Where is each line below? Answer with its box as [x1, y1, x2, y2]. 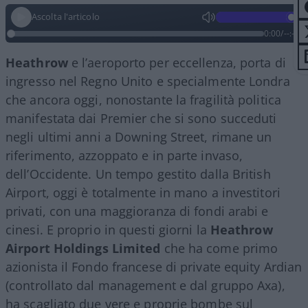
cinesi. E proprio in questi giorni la [5, 221, 210, 238]
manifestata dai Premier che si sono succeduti [5, 109, 277, 126]
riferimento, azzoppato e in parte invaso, [5, 146, 243, 164]
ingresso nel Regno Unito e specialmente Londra [5, 72, 290, 89]
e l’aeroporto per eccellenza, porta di [67, 54, 286, 71]
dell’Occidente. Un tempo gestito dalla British [5, 165, 271, 182]
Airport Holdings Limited [5, 239, 161, 256]
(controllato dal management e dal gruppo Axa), [5, 276, 285, 294]
